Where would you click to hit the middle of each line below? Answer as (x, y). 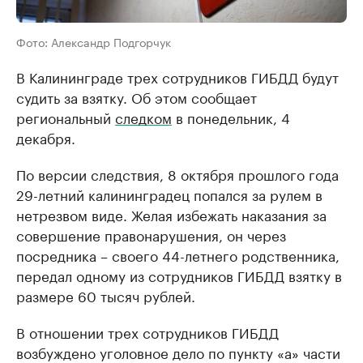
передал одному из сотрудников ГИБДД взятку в (179, 275)
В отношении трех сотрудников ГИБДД (147, 331)
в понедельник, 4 (231, 117)
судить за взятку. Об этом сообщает (137, 96)
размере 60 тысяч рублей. (106, 295)
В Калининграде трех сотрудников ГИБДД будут (177, 76)
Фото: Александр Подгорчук (94, 41)
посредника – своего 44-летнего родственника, (178, 254)
